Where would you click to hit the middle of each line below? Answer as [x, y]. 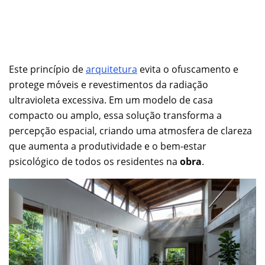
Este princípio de [47, 69]
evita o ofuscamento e [188, 69]
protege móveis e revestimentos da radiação [109, 84]
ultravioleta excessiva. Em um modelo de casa [111, 100]
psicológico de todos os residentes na [94, 161]
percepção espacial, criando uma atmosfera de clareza [130, 130]
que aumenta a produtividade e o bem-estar [108, 146]
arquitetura [112, 69]
